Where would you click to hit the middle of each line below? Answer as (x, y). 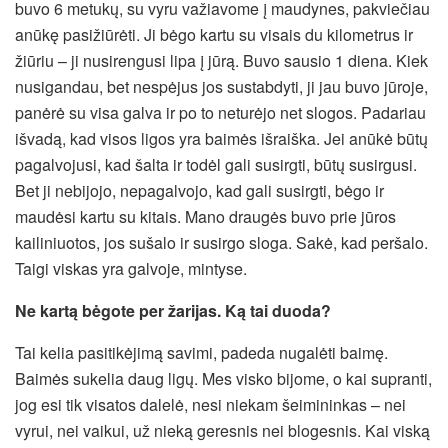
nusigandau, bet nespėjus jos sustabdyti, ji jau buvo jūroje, (221, 86)
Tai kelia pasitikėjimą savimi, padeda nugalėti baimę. (201, 352)
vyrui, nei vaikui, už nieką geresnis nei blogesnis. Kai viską (222, 430)
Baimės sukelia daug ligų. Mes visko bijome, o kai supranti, (223, 378)
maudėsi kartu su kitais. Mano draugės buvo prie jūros (205, 216)
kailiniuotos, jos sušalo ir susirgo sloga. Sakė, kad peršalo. (221, 242)
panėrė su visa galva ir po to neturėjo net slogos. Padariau (220, 112)
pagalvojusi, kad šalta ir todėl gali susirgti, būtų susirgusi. (216, 164)
